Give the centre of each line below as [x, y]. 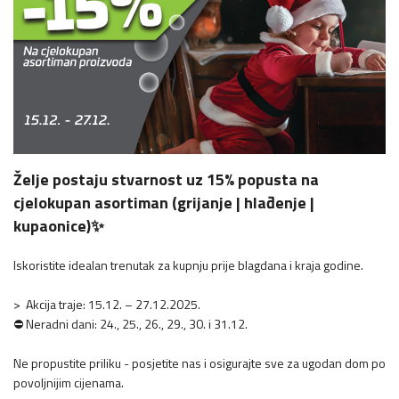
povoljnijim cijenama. [69, 382]
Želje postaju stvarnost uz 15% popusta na [166, 179]
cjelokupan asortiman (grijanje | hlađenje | [164, 202]
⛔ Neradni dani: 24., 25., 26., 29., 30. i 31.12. [130, 323]
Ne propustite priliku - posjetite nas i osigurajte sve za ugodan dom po [199, 362]
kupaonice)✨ [59, 225]
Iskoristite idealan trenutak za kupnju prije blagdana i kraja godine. [188, 265]
